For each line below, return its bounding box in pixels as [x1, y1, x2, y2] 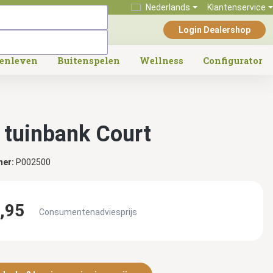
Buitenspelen [57, 55, 120, 66]
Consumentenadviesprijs [38, 207, 137, 217]
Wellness [140, 55, 183, 66]
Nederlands [146, 2, 191, 12]
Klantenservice [207, 2, 266, 12]
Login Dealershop [179, 25, 250, 35]
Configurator [203, 55, 263, 66]
